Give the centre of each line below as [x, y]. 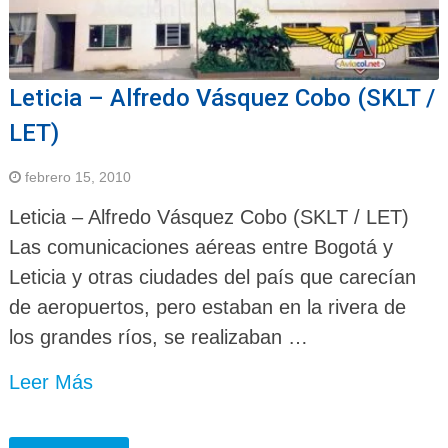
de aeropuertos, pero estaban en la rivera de [207, 307]
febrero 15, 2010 [77, 177]
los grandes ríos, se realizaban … [158, 337]
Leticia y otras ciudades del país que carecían [212, 277]
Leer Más [50, 382]
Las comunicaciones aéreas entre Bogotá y [200, 247]
